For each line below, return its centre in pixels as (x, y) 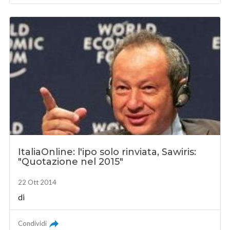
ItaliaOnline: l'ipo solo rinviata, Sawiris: (107, 152)
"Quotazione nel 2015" (71, 162)
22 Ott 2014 (37, 183)
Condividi (33, 224)
